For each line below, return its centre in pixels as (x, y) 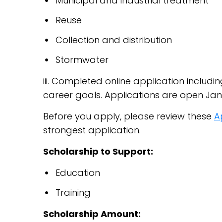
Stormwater (82, 60)
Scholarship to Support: (98, 151)
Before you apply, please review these (129, 116)
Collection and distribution (114, 40)
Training (73, 193)
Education (78, 173)
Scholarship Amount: (92, 214)
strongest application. (94, 130)
